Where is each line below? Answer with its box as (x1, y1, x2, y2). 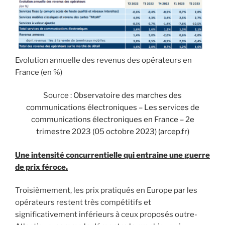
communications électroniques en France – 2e (31, 115, 194, 125)
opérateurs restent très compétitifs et (15, 198, 151, 207)
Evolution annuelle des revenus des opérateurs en (15, 55, 192, 65)
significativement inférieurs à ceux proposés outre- (15, 210, 197, 219)
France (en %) (15, 67, 62, 77)
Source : (43, 91, 73, 100)
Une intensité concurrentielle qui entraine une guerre (15, 150, 210, 160)
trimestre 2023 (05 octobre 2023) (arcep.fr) (36, 127, 189, 137)
